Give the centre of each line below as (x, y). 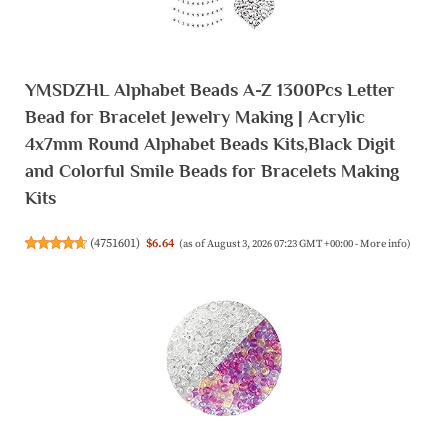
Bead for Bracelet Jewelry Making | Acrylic (195, 117)
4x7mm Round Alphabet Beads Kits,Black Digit (210, 144)
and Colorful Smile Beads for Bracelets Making (212, 171)
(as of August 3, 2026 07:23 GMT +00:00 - (270, 243)
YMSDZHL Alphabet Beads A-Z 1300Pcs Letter (210, 90)
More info (384, 243)
